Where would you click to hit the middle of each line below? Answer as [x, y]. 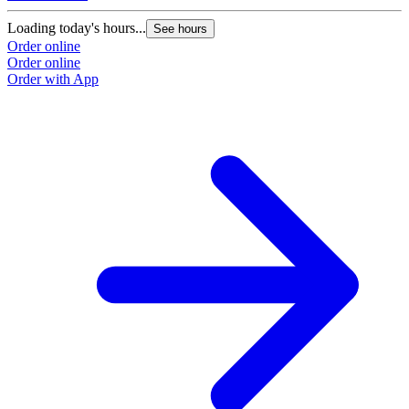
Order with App [53, 79]
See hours [180, 28]
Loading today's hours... [77, 27]
